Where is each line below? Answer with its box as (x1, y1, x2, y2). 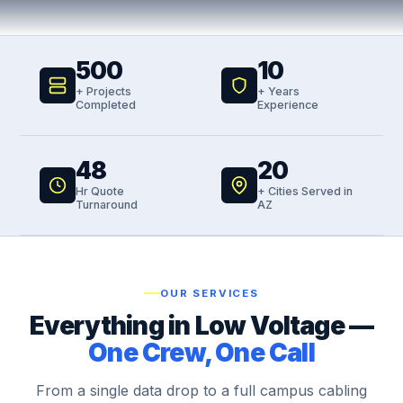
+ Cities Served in (257, 184, 353, 198)
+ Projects (76, 85, 132, 98)
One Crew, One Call (88, 337, 315, 368)
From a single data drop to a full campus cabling (36, 381, 367, 399)
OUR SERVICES (160, 287, 259, 300)
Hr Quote (76, 184, 125, 198)
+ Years (257, 85, 300, 98)
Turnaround (76, 198, 139, 211)
